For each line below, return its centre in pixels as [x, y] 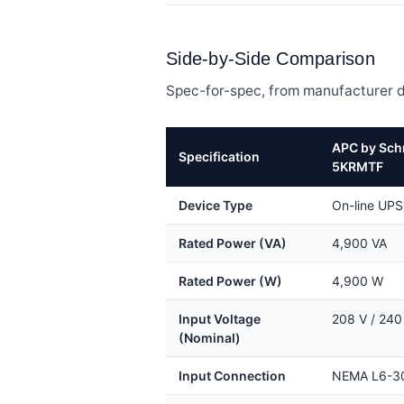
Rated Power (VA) [233, 243]
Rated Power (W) [230, 281]
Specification [219, 157]
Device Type [216, 206]
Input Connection [232, 376]
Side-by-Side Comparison [271, 59]
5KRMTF [358, 167]
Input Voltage [220, 319]
